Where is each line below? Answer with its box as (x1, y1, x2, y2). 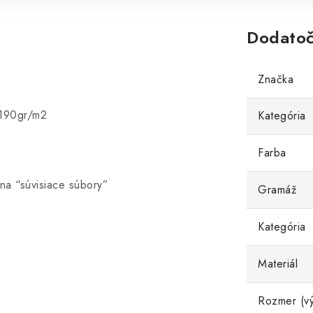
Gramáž (258, 182, 296, 198)
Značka (258, 71, 293, 87)
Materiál (258, 256, 298, 272)
